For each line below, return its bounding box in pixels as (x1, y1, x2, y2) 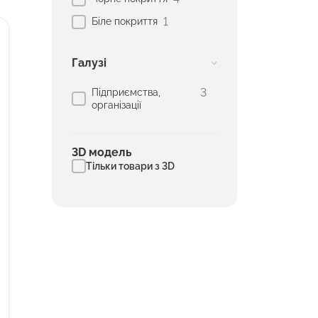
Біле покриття (92, 16, 158, 28)
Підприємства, (92, 87, 160, 99)
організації (92, 99, 141, 111)
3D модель (72, 146, 132, 160)
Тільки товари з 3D (86, 160, 175, 172)
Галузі (72, 56, 106, 70)
